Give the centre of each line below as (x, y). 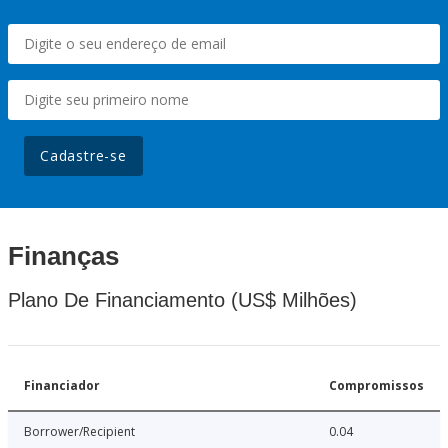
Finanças (63, 256)
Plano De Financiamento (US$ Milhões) (182, 300)
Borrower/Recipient (79, 432)
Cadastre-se (83, 156)
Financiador (62, 386)
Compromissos (376, 386)
